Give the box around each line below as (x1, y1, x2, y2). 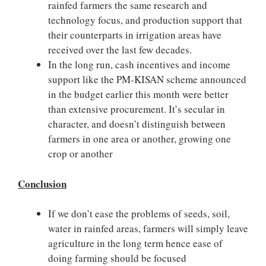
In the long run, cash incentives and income (48, 58, 230, 71)
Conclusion (18, 176, 66, 191)
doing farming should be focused (48, 251, 186, 265)
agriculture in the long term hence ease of (48, 236, 223, 250)
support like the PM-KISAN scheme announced (48, 72, 246, 86)
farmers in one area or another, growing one (48, 132, 231, 145)
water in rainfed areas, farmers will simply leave (48, 221, 248, 235)
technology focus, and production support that (48, 13, 242, 27)
